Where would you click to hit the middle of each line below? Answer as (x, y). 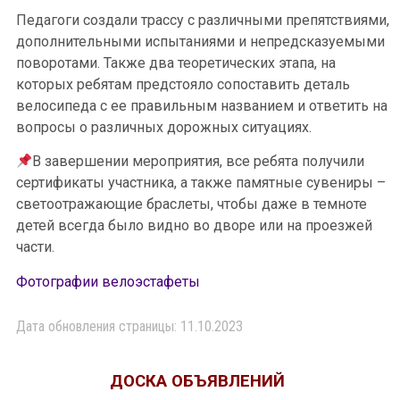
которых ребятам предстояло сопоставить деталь (183, 84)
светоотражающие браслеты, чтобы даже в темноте (192, 204)
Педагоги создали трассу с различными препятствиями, (203, 20)
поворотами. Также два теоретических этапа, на (176, 62)
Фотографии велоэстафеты (108, 281)
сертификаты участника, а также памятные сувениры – (201, 183)
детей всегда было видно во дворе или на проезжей (194, 226)
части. (35, 247)
